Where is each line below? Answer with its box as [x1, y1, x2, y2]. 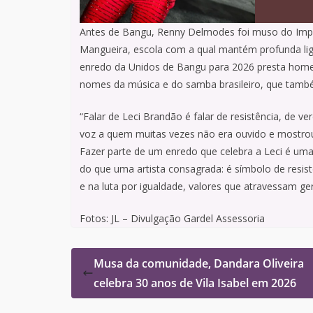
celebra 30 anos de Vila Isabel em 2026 [94, 275, 296, 291]
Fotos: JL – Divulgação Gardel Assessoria [80, 212, 268, 226]
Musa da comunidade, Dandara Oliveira [94, 256, 304, 272]
